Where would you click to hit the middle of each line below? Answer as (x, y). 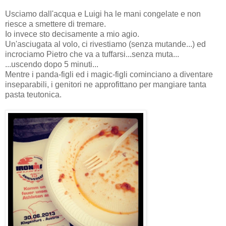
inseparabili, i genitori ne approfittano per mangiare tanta (106, 84)
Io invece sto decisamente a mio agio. (72, 34)
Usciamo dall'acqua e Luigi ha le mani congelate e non (103, 14)
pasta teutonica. (33, 94)
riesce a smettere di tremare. (55, 24)
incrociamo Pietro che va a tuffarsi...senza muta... (92, 54)
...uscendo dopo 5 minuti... (52, 64)
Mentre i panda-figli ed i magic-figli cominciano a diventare (109, 74)
